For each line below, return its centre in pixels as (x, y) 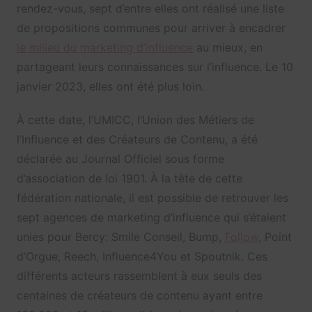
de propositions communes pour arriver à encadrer (151, 28)
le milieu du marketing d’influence (104, 47)
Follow (241, 236)
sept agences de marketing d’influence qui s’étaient (151, 217)
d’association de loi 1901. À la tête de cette (129, 178)
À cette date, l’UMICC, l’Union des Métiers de (135, 119)
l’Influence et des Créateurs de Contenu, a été (137, 139)
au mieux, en (227, 47)
